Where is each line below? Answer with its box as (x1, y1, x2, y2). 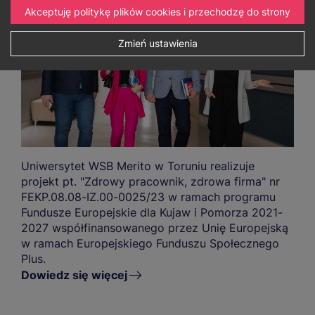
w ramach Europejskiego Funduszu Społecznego (21, 236, 279, 251)
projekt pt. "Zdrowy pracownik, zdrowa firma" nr (21, 174, 280, 189)
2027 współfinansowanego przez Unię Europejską (21, 221, 288, 236)
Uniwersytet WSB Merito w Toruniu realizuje (21, 159, 255, 174)
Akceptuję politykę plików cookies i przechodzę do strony (25, 6, 290, 18)
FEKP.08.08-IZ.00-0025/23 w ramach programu (21, 190, 276, 205)
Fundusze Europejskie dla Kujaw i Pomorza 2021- (21, 205, 283, 220)
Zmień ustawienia (117, 37, 198, 49)
